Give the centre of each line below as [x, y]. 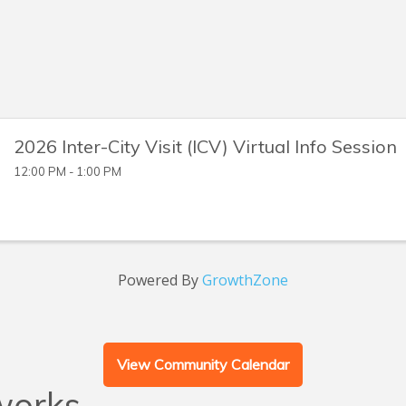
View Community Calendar [203, 365]
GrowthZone [245, 280]
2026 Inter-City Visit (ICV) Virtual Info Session [205, 147]
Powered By [160, 280]
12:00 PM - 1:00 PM [67, 172]
